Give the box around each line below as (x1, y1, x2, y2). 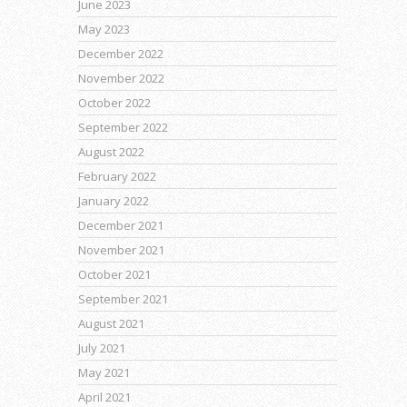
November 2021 (78, 241, 164, 258)
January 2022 (78, 192, 149, 209)
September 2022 (78, 118, 168, 135)
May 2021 (78, 363, 130, 381)
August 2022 (78, 143, 144, 160)
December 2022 (78, 45, 164, 62)
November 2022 (78, 69, 164, 86)
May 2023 (78, 20, 130, 37)
